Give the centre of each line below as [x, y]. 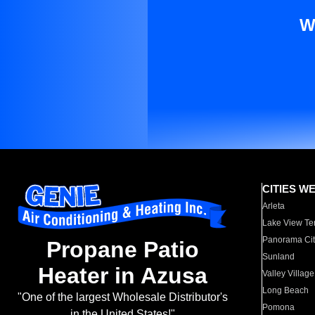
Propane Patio [122, 250]
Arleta [274, 206]
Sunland [279, 257]
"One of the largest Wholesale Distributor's [122, 297]
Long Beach [286, 290]
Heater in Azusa [122, 276]
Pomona [279, 307]
